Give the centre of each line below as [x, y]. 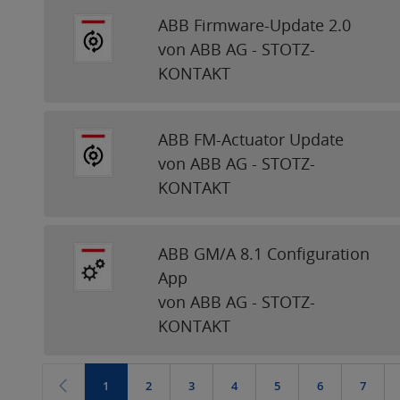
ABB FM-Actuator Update [254, 139]
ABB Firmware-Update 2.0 [257, 25]
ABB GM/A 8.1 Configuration [264, 253]
